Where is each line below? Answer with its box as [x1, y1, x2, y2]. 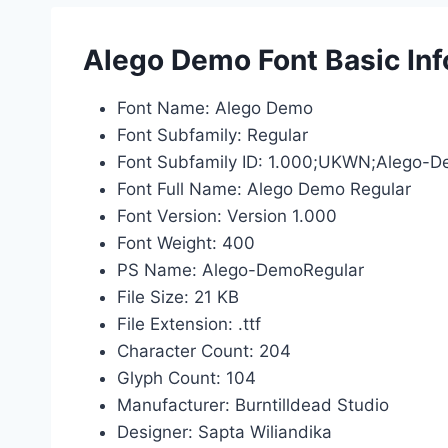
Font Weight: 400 [117, 233, 255, 253]
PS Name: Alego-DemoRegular [117, 260, 364, 280]
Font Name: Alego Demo [117, 98, 313, 118]
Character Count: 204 [117, 341, 291, 361]
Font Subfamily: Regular [117, 125, 308, 145]
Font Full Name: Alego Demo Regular [117, 179, 411, 199]
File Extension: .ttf [117, 314, 261, 334]
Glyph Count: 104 [117, 368, 256, 388]
